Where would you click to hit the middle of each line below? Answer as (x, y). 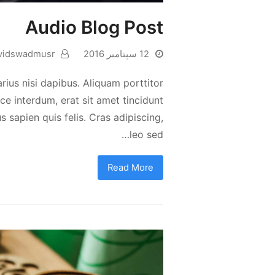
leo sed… (146, 134)
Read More (131, 167)
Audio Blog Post (94, 27)
